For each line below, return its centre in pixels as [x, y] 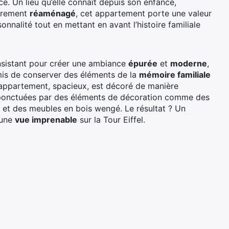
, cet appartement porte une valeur [144, 14]
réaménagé [53, 14]
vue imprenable [46, 120]
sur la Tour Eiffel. [111, 120]
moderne [189, 64]
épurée [143, 64]
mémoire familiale [175, 75]
